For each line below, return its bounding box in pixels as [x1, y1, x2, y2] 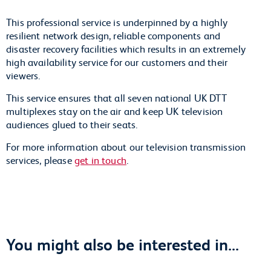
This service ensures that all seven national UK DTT [6, 90, 227, 104]
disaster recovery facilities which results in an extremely [6, 41, 246, 55]
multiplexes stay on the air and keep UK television [6, 103, 223, 117]
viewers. [6, 68, 41, 82]
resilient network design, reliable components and [6, 28, 221, 42]
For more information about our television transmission [6, 139, 246, 153]
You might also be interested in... [6, 233, 239, 255]
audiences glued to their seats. [6, 117, 138, 131]
